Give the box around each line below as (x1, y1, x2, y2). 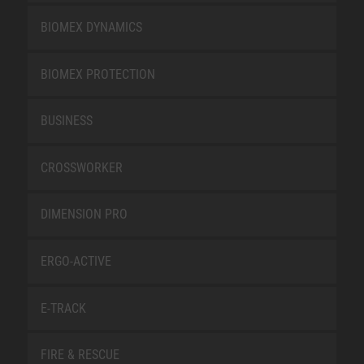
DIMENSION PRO (40, 206, 128, 223)
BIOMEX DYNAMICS (40, 19, 142, 35)
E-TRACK (40, 300, 86, 316)
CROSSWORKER (40, 159, 123, 175)
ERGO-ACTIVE (40, 253, 111, 269)
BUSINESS (40, 113, 93, 129)
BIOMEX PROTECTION (40, 66, 155, 82)
